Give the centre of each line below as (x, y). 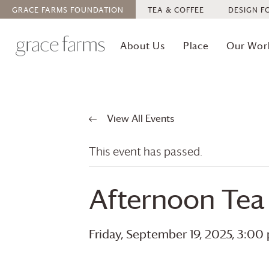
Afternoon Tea (177, 200)
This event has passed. (146, 151)
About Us (143, 45)
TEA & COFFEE (176, 9)
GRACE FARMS (40, 9)
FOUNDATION (96, 9)
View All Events (139, 118)
